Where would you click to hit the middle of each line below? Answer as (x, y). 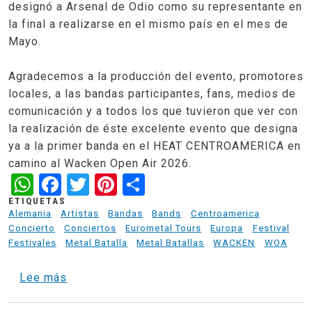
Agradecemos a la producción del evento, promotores (156, 76)
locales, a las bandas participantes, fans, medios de (152, 93)
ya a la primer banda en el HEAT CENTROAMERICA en (155, 146)
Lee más (43, 278)
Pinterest (164, 183)
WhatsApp (86, 183)
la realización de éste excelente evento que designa (153, 128)
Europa (227, 228)
